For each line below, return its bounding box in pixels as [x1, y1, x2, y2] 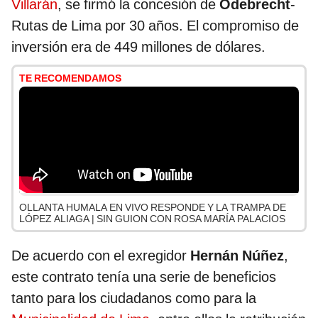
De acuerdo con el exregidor [11, 247, 190, 265]
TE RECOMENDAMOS [19, 72, 121, 84]
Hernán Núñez [190, 247, 284, 265]
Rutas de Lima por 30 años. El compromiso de [11, 17, 299, 35]
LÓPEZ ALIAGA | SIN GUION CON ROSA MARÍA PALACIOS [19, 213, 285, 225]
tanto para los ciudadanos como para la [11, 290, 256, 307]
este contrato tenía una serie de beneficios [11, 268, 276, 286]
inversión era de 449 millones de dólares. [11, 38, 265, 56]
